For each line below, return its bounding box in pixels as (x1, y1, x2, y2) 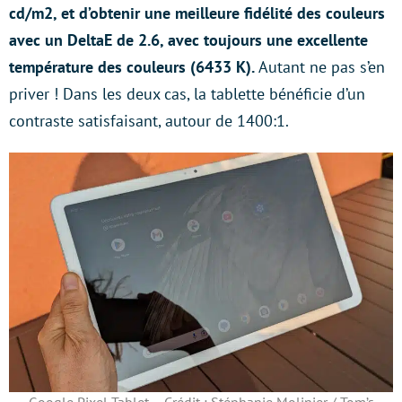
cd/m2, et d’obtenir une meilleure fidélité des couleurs (9, 2, 385, 23)
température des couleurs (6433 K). (9, 56, 258, 77)
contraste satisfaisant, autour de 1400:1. (9, 109, 289, 131)
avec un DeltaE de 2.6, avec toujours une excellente (9, 29, 368, 50)
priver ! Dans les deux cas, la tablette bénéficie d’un (9, 83, 365, 104)
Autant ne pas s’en (258, 56, 385, 77)
